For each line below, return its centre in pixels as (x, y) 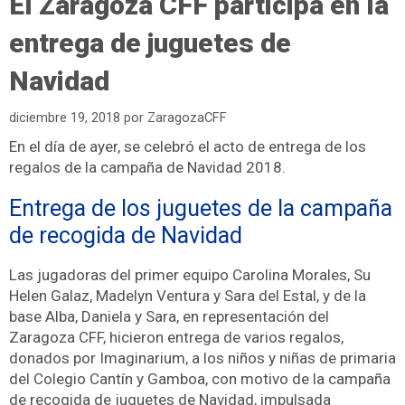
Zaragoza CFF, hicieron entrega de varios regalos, (176, 338)
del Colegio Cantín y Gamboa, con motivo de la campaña (200, 379)
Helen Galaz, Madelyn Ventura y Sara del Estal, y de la (188, 296)
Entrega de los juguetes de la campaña (201, 209)
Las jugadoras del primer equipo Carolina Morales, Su (190, 275)
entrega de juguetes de (150, 43)
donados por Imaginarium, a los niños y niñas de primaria (202, 358)
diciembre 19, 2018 (65, 118)
